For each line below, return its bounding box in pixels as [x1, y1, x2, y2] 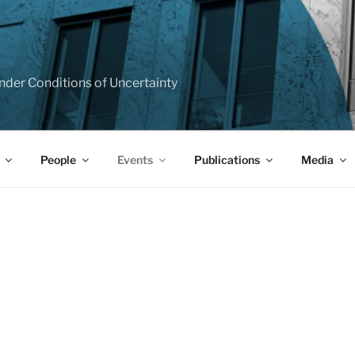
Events [116, 152, 153, 166]
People [40, 152, 76, 166]
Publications [193, 152, 260, 166]
